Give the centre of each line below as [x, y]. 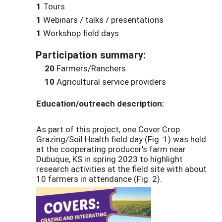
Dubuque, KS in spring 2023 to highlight [110, 159]
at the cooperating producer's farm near [111, 149]
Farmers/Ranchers [90, 68]
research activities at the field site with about [121, 169]
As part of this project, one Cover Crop [108, 129]
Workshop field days [80, 33]
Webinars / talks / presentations [102, 20]
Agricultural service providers [110, 82]
